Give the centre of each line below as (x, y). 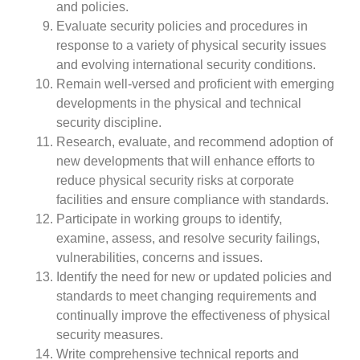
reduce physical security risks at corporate (175, 180)
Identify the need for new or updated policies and (194, 276)
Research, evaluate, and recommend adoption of (194, 141)
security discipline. (109, 122)
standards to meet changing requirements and (186, 296)
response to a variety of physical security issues (191, 45)
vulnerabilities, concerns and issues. (160, 257)
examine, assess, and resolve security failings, (188, 238)
